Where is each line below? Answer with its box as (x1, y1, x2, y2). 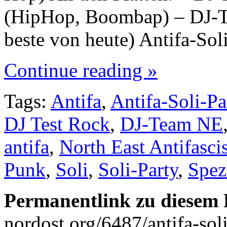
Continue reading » (4, 59, 158, 81)
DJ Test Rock (4, 112, 110, 135)
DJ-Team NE (120, 112, 223, 135)
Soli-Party (98, 158, 178, 180)
